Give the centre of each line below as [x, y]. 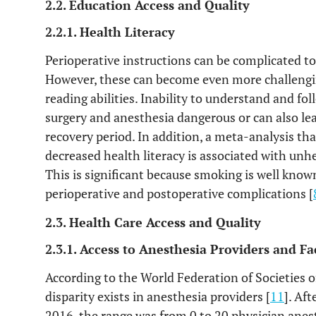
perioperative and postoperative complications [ [179, 193]
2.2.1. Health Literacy [110, 32]
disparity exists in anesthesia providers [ [158, 296]
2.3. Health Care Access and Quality [153, 222]
